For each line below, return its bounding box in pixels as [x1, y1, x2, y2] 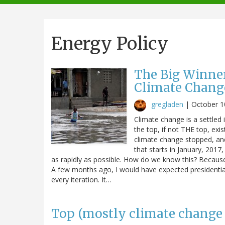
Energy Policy [51, 32, 168, 55]
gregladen [151, 99, 183, 109]
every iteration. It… [51, 174, 111, 184]
